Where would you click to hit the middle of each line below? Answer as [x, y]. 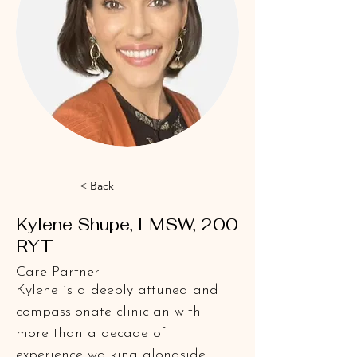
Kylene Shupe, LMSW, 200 [127, 224]
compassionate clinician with [111, 312]
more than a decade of [93, 333]
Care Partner [58, 272]
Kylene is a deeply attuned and [120, 290]
